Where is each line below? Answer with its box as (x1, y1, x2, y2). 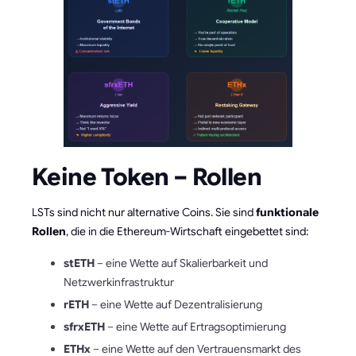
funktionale (256, 204, 319, 219)
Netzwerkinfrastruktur (64, 274, 174, 289)
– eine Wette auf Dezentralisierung (89, 296, 262, 311)
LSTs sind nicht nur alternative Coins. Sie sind (32, 204, 256, 219)
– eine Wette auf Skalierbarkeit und (95, 255, 268, 270)
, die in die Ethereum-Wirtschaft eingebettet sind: (66, 223, 308, 238)
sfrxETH (64, 319, 105, 334)
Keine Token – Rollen (32, 161, 261, 192)
